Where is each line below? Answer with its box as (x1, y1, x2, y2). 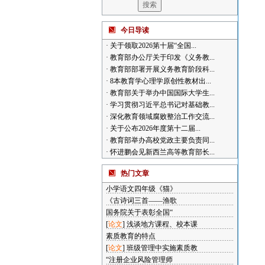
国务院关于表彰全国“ (105, 208, 173, 216)
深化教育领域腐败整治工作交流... (108, 112, 215, 121)
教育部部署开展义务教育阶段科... (108, 65, 215, 73)
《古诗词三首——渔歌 (105, 196, 177, 205)
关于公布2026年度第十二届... (108, 124, 201, 132)
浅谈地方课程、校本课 (126, 220, 198, 228)
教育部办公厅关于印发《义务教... (108, 53, 215, 62)
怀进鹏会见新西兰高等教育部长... (108, 148, 215, 156)
